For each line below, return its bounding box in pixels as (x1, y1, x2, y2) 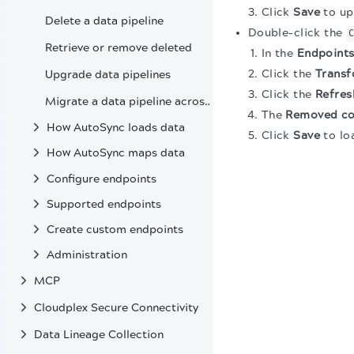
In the (261, 47, 297, 60)
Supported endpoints (47, 198, 161, 212)
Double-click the (247, 26, 346, 40)
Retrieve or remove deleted (45, 41, 192, 55)
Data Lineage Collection (34, 328, 164, 342)
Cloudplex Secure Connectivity (34, 301, 198, 315)
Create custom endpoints (47, 223, 183, 237)
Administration (47, 248, 127, 262)
